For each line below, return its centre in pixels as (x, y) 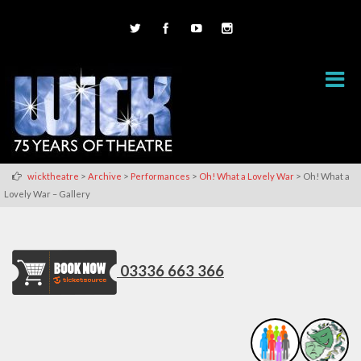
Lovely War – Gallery (47, 193)
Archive (105, 176)
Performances (160, 176)
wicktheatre (53, 176)
